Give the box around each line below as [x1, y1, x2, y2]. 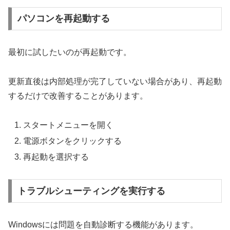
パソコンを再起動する [17, 13, 110, 24]
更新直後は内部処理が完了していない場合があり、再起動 [8, 77, 222, 86]
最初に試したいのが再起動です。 [8, 48, 131, 57]
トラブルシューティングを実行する [17, 185, 165, 196]
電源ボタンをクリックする [23, 137, 122, 146]
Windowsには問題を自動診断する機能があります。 [8, 220, 198, 229]
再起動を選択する [23, 152, 89, 162]
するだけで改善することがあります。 [8, 91, 148, 101]
